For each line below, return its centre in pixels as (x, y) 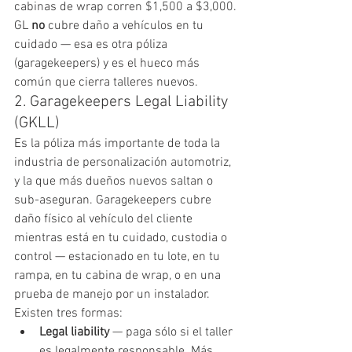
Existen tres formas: (68, 313)
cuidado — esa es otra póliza (92, 44)
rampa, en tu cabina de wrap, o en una (119, 275)
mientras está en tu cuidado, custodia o (122, 238)
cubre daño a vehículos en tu (126, 26)
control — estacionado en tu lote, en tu (119, 257)
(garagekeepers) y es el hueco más (108, 63)
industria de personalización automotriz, (124, 162)
